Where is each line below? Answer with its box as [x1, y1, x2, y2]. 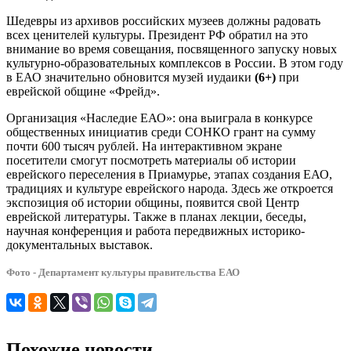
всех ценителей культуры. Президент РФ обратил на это [6, 28, 308, 42]
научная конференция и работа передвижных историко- [6, 224, 305, 238]
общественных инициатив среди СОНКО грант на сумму [6, 125, 316, 139]
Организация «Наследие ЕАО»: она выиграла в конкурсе [6, 111, 313, 125]
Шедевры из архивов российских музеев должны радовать [6, 14, 320, 28]
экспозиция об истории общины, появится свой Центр [6, 196, 299, 210]
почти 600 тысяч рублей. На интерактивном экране [6, 139, 282, 154]
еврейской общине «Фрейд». [6, 85, 160, 99]
